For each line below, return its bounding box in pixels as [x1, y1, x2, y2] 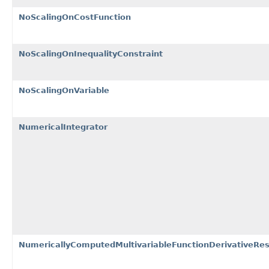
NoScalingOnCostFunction [19, 12, 131, 22]
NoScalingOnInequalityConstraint [19, 49, 163, 58]
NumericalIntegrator [19, 122, 107, 131]
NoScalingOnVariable [19, 85, 109, 95]
